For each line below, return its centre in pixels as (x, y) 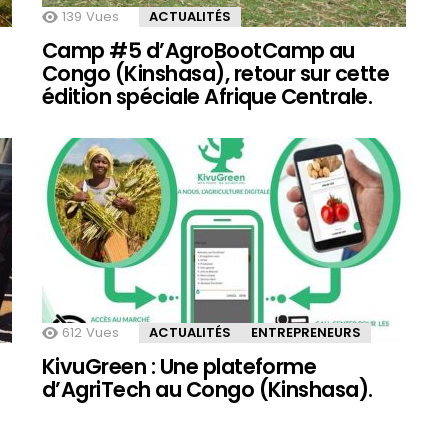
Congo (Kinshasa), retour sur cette (216, 74)
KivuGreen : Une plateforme (179, 367)
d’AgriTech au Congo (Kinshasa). (207, 390)
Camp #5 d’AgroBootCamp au (198, 51)
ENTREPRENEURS (306, 333)
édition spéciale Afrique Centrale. (207, 97)
